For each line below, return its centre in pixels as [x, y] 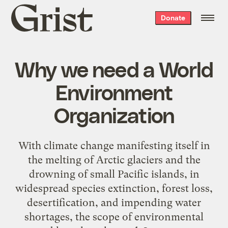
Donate [173, 18]
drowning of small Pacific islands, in [114, 174]
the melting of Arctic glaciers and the [114, 160]
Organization [114, 114]
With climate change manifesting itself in [114, 145]
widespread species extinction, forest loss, [114, 188]
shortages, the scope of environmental [114, 217]
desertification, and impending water [114, 202]
